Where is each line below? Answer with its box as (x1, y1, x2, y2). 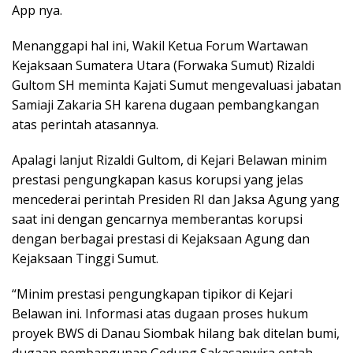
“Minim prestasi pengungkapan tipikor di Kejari (12, 285, 292, 303)
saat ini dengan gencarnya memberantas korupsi (12, 210, 303, 229)
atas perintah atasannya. (12, 116, 158, 134)
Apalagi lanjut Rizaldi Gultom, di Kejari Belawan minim (12, 151, 327, 169)
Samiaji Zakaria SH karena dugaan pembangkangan (12, 96, 319, 114)
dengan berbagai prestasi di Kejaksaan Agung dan (12, 230, 310, 248)
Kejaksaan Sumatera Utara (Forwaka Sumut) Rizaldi (12, 57, 314, 75)
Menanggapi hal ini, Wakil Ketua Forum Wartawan (12, 37, 308, 55)
